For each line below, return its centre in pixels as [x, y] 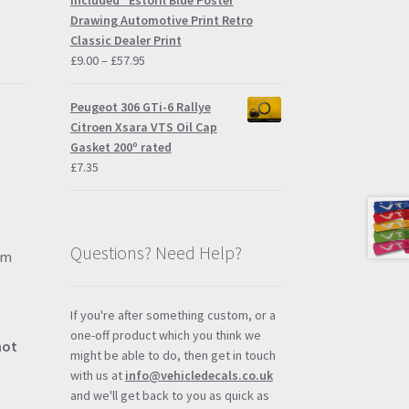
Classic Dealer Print [126, 41]
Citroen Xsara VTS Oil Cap [143, 127]
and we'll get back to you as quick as [169, 395]
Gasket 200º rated [121, 147]
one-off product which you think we [165, 335]
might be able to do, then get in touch [173, 355]
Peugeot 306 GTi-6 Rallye [140, 107]
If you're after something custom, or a [173, 315]
